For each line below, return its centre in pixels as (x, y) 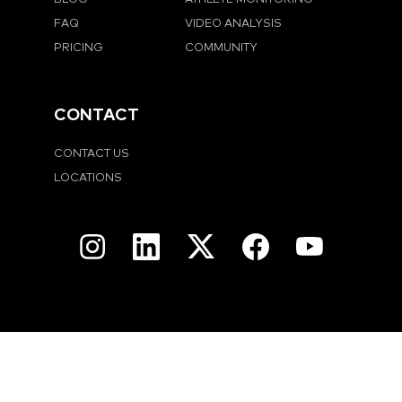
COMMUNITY (221, 48)
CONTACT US (92, 154)
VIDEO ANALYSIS (233, 23)
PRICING (79, 48)
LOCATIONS (88, 178)
